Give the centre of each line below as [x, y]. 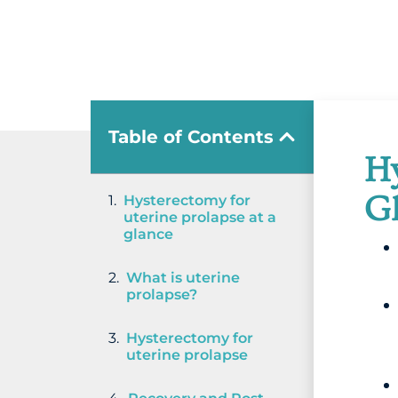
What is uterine [183, 277]
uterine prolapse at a [200, 217]
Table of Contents [191, 136]
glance [148, 234]
